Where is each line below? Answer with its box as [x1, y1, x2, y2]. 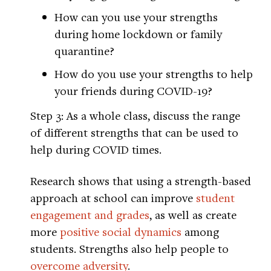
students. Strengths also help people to [30, 241, 229, 256]
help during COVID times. [30, 142, 162, 157]
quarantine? [54, 43, 114, 59]
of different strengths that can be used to [30, 125, 238, 140]
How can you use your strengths [54, 9, 218, 25]
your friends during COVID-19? [54, 83, 212, 99]
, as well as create [149, 207, 237, 223]
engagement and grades [30, 207, 149, 223]
